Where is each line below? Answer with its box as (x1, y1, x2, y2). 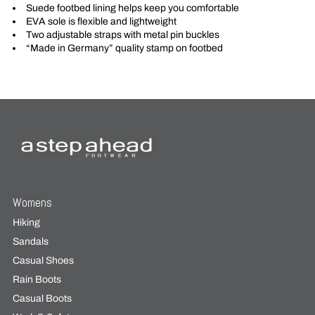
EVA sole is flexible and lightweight (25, 16, 176, 27)
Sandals (12, 236, 49, 247)
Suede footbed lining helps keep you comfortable (25, 3, 239, 13)
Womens (12, 195, 52, 210)
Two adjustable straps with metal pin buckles (25, 30, 219, 40)
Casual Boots (12, 293, 72, 304)
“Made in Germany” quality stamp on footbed (25, 43, 223, 53)
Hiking (12, 217, 40, 229)
